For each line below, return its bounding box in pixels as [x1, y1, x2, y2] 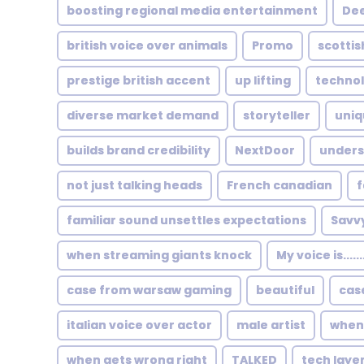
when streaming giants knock [67, 247, 252, 263]
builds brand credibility [67, 142, 210, 158]
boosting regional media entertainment [67, 2, 318, 19]
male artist [236, 317, 305, 333]
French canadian [227, 177, 332, 193]
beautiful [256, 282, 314, 298]
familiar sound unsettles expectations [67, 212, 306, 228]
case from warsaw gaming [67, 282, 232, 298]
